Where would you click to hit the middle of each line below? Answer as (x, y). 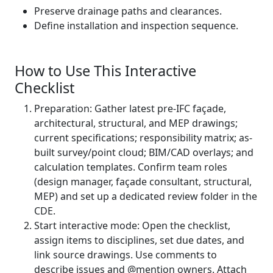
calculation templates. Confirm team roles (131, 167)
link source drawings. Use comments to (126, 255)
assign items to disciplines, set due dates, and (139, 240)
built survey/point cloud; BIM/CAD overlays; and (144, 152)
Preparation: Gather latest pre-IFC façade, (130, 108)
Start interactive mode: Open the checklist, (132, 225)
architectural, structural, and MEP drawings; (136, 123)
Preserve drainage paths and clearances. (128, 11)
